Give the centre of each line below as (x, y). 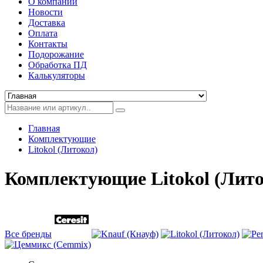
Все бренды (28, 234)
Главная (44, 129)
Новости (45, 12)
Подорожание (56, 55)
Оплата (43, 33)
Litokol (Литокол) (63, 150)
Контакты (48, 44)
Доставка (47, 23)
